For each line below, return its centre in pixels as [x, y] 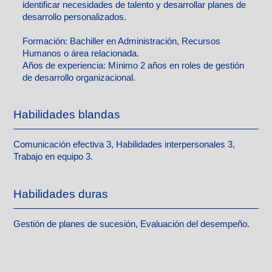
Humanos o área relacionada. [81, 53]
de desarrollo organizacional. [79, 77]
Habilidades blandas [67, 115]
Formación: [46, 41]
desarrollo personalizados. [75, 17]
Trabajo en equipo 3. [53, 157]
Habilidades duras [61, 194]
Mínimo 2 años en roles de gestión [176, 65]
